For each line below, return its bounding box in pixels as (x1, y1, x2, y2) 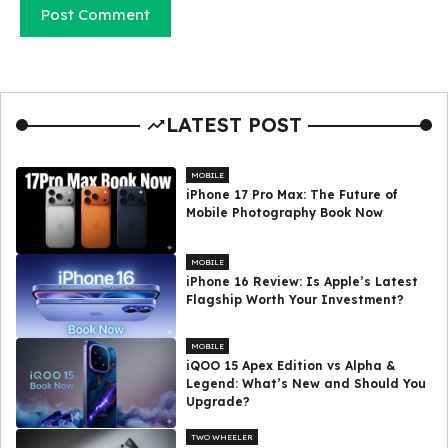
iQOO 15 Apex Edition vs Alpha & (186, 357, 396, 373)
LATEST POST (166, 112, 302, 138)
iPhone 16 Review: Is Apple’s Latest (186, 273, 419, 289)
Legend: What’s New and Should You (186, 375, 427, 391)
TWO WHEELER (191, 431, 254, 442)
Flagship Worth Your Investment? (186, 291, 405, 307)
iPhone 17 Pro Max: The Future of (186, 187, 399, 203)
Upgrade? (186, 393, 251, 409)
